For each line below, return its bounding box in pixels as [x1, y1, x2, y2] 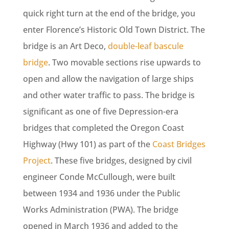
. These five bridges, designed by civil [50, 155, 192, 167]
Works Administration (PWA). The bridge [22, 204, 178, 216]
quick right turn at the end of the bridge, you [22, 8, 195, 19]
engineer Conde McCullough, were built [22, 171, 175, 183]
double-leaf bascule [107, 40, 184, 52]
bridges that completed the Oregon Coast [22, 122, 184, 134]
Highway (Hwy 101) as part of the [22, 139, 152, 150]
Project [22, 155, 51, 167]
